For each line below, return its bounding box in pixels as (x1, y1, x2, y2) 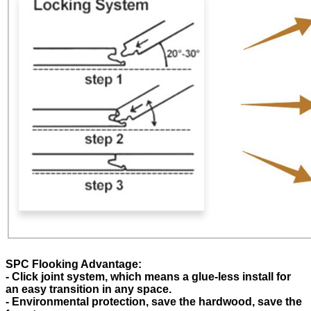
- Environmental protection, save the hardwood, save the (6, 296, 302, 308)
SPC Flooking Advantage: (6, 258, 142, 271)
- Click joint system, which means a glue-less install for (6, 271, 291, 283)
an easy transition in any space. (6, 283, 171, 296)
